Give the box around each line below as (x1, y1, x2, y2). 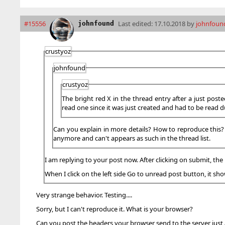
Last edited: (118, 19, 154, 28)
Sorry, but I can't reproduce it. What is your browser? (36, 204, 193, 213)
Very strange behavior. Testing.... (36, 190, 132, 200)
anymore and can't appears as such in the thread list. (53, 134, 210, 143)
